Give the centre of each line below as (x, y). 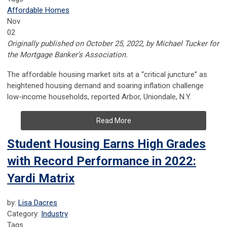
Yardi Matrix (41, 179)
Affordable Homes (38, 10)
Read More (113, 121)
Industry (54, 214)
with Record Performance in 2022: (102, 161)
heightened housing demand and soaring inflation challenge (105, 86)
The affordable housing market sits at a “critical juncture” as (107, 75)
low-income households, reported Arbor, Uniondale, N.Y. (99, 97)
